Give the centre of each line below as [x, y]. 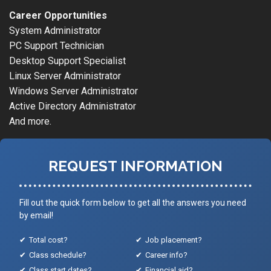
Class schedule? [58, 255]
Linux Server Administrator [65, 76]
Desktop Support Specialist [67, 60]
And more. [30, 121]
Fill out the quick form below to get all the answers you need [133, 202]
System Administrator [55, 30]
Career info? [166, 255]
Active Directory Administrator [73, 106]
